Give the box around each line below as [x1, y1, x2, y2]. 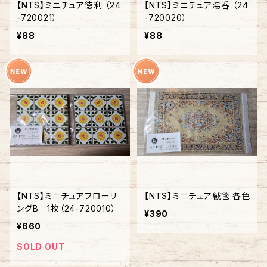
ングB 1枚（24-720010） [17, 203, 116, 213]
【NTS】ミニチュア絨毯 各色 [144, 191, 250, 201]
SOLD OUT [17, 241, 65, 252]
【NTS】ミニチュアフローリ [17, 191, 117, 201]
